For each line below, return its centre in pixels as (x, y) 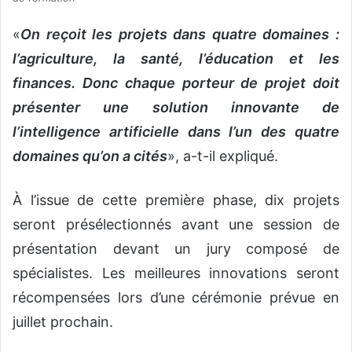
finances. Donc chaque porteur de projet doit (176, 83)
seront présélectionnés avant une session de (176, 225)
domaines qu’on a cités (90, 156)
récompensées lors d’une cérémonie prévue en (176, 298)
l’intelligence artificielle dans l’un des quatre (176, 132)
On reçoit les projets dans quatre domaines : (180, 35)
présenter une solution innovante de (176, 108)
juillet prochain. (63, 322)
